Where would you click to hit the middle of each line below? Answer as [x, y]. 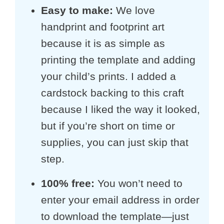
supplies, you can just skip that [114, 142]
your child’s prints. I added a [108, 76]
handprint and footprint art [102, 27]
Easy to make [75, 10]
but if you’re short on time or [108, 126]
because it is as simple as [103, 43]
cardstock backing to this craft [112, 93]
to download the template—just [115, 216]
